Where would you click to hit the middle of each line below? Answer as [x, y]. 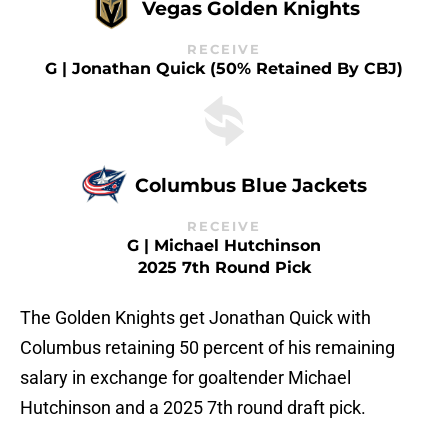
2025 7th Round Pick [224, 268]
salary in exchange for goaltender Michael [185, 378]
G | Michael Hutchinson [224, 246]
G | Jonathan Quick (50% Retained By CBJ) [224, 69]
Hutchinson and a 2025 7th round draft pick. [193, 408]
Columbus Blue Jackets [250, 184]
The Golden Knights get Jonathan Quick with [195, 318]
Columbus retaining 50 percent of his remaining [207, 348]
